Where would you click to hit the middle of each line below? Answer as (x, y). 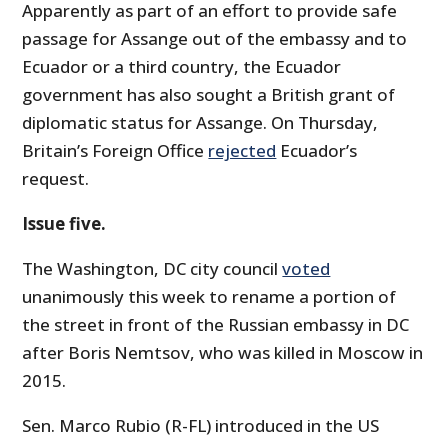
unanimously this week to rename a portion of (209, 297)
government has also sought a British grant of (209, 95)
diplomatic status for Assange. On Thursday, (200, 123)
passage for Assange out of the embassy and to (215, 39)
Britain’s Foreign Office (115, 151)
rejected (242, 151)
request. (56, 179)
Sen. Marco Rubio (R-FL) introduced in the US (201, 426)
